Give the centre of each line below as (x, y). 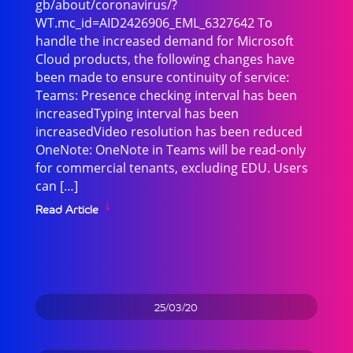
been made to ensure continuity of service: (162, 77)
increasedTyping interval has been (137, 113)
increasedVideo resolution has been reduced (169, 132)
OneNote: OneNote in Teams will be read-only (170, 150)
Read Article (67, 208)
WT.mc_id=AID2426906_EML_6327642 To (154, 23)
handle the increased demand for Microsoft (164, 41)
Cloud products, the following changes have (165, 59)
